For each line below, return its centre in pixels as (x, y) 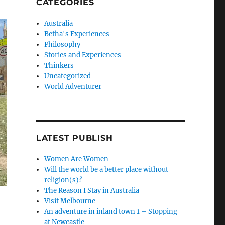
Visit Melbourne (70, 201)
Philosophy (63, 44)
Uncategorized (68, 76)
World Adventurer (73, 87)
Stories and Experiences (83, 55)
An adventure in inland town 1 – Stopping (111, 212)
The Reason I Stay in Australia (92, 191)
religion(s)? (63, 180)
